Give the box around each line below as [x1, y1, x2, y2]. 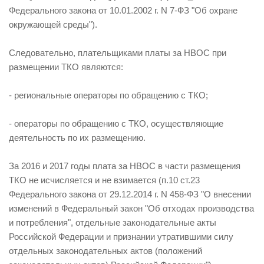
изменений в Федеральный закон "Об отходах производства [9, 203, 254, 214]
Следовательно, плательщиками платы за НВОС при [9, 48, 226, 58]
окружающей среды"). [9, 19, 97, 30]
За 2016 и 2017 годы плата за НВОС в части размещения [9, 161, 240, 171]
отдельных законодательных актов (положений [9, 246, 202, 256]
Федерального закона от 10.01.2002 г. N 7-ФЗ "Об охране [9, 5, 237, 16]
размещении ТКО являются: [9, 62, 123, 72]
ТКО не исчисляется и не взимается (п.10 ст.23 [9, 175, 200, 186]
